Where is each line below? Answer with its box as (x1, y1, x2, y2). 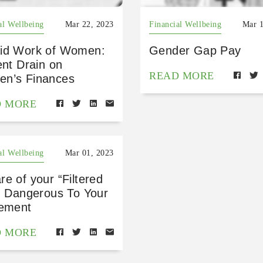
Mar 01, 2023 (65, 149, 114, 157)
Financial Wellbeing (149, 20, 222, 29)
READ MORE (149, 70, 214, 82)
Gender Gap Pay (149, 44, 241, 57)
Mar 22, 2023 (65, 20, 114, 29)
